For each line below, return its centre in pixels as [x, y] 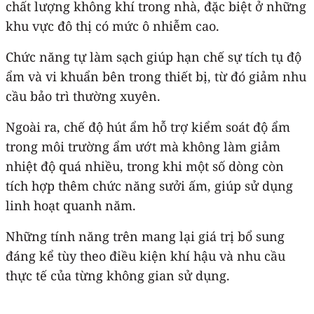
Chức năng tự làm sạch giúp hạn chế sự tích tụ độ [153, 56]
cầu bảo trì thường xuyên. [83, 96]
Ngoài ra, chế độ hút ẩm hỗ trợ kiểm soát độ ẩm [148, 127]
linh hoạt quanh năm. [71, 205]
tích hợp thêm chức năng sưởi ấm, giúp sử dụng [149, 185]
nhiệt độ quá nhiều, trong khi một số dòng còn [145, 166]
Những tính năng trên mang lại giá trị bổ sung [145, 236]
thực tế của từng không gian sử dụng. [118, 275]
